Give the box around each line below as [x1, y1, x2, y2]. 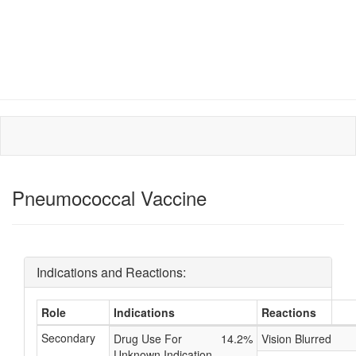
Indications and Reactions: [37, 263, 186, 281]
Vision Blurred [261, 331, 331, 346]
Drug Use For [114, 331, 182, 346]
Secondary [41, 330, 95, 346]
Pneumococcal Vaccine [12, 184, 207, 211]
